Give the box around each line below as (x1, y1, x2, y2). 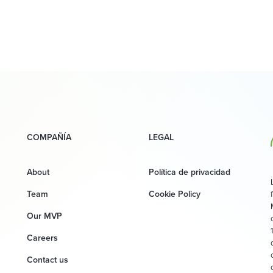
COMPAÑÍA (27, 131, 71, 144)
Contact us (27, 253, 68, 266)
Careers (27, 232, 58, 244)
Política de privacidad (149, 166, 230, 179)
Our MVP (27, 210, 62, 222)
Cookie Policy (149, 188, 200, 200)
